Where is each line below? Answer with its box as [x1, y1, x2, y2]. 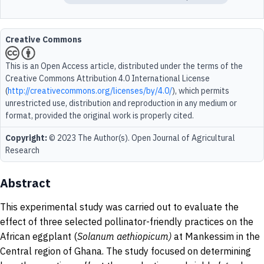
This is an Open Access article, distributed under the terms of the [5, 61, 243, 71]
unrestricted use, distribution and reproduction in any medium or [5, 98, 237, 108]
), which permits [172, 85, 229, 96]
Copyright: [5, 133, 47, 143]
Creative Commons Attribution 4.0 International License [5, 73, 210, 84]
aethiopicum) [117, 230, 171, 242]
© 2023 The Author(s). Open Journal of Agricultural [47, 133, 235, 143]
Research [5, 145, 39, 156]
